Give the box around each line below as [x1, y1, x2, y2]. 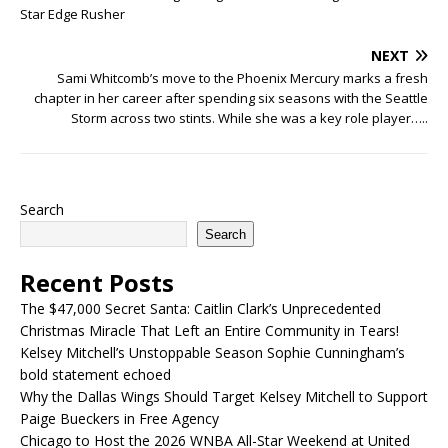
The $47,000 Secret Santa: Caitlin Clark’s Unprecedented [20, 299, 381, 318]
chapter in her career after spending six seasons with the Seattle [34, 89, 428, 107]
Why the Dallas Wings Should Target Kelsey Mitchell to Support [20, 387, 428, 406]
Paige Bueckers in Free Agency [20, 409, 219, 428]
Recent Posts [20, 266, 174, 299]
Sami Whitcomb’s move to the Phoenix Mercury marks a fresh [57, 69, 428, 87]
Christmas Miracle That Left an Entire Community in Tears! [20, 321, 399, 340]
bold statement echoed [20, 365, 171, 384]
